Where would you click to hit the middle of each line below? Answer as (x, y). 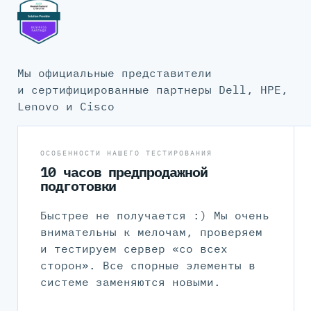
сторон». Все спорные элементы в (148, 266)
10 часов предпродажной (124, 172)
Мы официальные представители (115, 73)
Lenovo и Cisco (66, 106)
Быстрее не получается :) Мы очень (154, 216)
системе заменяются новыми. (130, 282)
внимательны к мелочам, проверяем (151, 232)
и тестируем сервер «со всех (134, 249)
